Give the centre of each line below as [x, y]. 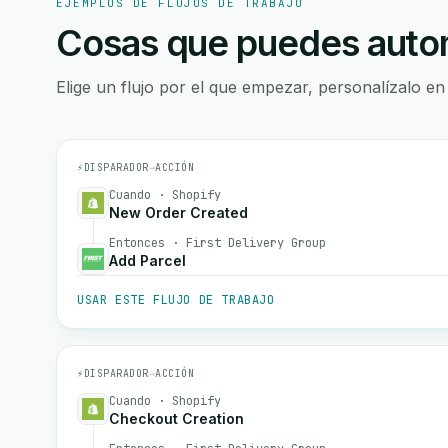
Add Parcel [147, 260]
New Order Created [178, 212]
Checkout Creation [176, 418]
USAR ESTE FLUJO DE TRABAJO [176, 300]
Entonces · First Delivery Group [217, 243]
